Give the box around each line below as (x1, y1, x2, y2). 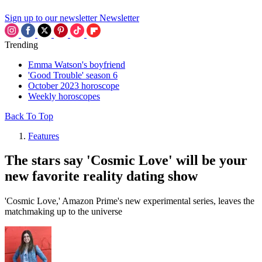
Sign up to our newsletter (5, 12, 97, 23)
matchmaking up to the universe (5, 206, 122, 217)
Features (28, 130, 59, 141)
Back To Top (5, 111, 53, 121)
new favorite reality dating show (5, 168, 198, 184)
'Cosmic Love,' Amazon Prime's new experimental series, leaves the (5, 196, 254, 206)
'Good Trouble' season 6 (28, 70, 118, 80)
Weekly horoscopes (28, 91, 100, 101)
